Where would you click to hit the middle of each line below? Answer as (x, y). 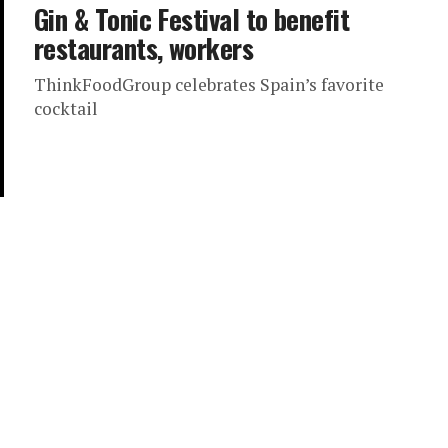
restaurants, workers (144, 48)
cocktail (66, 108)
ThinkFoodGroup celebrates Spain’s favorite (209, 84)
